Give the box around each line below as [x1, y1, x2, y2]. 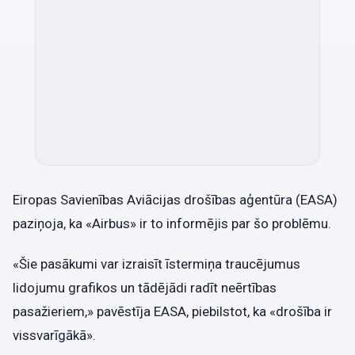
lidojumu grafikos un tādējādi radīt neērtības [13, 280, 277, 296]
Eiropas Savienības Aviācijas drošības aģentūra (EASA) [13, 191, 338, 208]
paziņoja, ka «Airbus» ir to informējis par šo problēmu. [13, 215, 331, 231]
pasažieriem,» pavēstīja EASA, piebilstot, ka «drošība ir [13, 303, 332, 320]
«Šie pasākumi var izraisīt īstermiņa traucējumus [13, 256, 300, 273]
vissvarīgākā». [13, 327, 96, 344]
